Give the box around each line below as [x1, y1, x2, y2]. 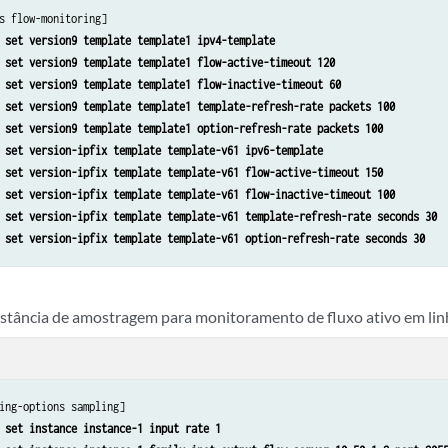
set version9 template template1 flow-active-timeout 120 [5, 54, 336, 70]
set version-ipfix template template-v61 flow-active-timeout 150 [5, 164, 384, 180]
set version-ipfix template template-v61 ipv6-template [5, 142, 324, 158]
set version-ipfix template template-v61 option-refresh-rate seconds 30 [5, 230, 426, 246]
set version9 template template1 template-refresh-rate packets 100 [5, 98, 396, 114]
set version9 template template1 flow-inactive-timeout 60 [5, 76, 342, 92]
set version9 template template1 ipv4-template [5, 32, 276, 48]
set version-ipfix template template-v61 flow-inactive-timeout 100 [5, 186, 396, 202]
